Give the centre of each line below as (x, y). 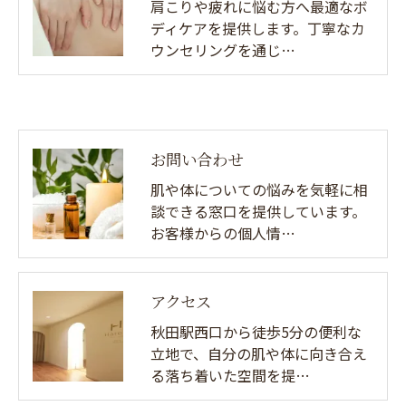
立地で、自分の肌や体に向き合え (259, 354)
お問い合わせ (197, 159)
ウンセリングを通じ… (223, 50)
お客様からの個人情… (223, 233)
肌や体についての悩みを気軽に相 (259, 190)
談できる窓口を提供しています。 (258, 212)
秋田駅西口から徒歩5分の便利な (256, 332)
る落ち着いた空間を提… (230, 376)
